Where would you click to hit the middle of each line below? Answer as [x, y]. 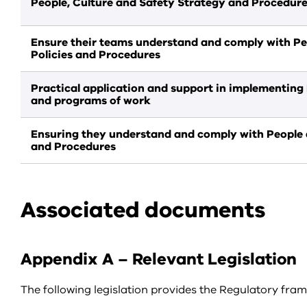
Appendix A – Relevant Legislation [159, 259]
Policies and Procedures [96, 55]
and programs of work [91, 101]
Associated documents [143, 210]
